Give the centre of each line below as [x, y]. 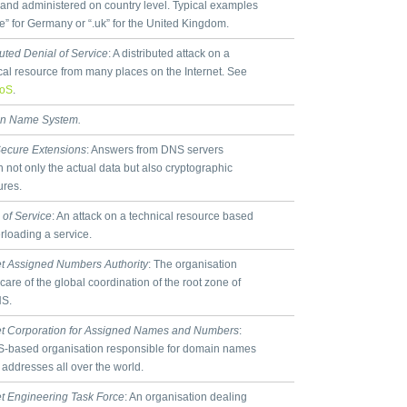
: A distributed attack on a [169, 54]
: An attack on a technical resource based [153, 216]
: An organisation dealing [186, 397]
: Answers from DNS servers [155, 150]
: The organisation [193, 264]
